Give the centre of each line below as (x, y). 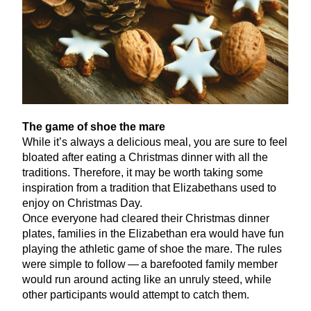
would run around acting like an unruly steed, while (147, 279)
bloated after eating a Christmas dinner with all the (145, 157)
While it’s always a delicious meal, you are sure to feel (155, 142)
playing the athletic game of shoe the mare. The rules (152, 249)
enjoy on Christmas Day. (82, 203)
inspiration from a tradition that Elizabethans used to (149, 187)
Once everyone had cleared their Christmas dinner (146, 218)
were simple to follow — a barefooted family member (150, 264)
